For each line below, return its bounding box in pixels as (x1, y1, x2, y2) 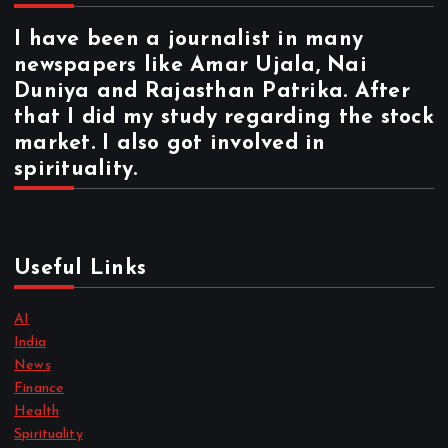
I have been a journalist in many (14, 29, 364, 50)
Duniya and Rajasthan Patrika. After (14, 81, 410, 102)
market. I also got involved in (14, 133, 326, 154)
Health (14, 404, 59, 420)
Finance (14, 381, 65, 397)
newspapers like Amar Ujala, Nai (14, 55, 367, 76)
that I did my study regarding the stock (14, 107, 434, 128)
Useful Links (14, 258, 147, 280)
